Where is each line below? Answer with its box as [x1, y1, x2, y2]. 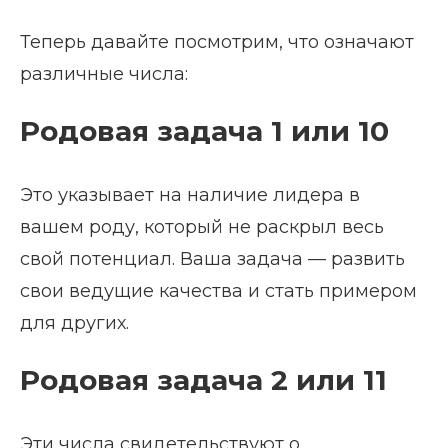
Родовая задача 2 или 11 [20, 363, 387, 398]
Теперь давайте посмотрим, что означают [20, 31, 414, 54]
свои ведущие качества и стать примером [20, 280, 417, 303]
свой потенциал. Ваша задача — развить [20, 248, 405, 271]
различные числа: [20, 63, 188, 86]
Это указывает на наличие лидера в [20, 184, 360, 207]
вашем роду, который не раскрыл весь [20, 216, 384, 239]
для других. [20, 312, 129, 335]
